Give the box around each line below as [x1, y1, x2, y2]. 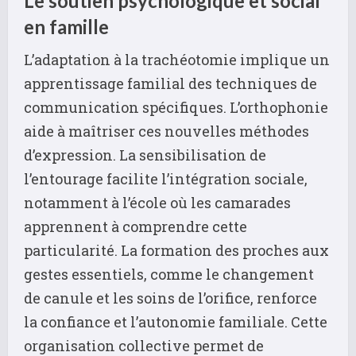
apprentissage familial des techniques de [24, 73, 317, 93]
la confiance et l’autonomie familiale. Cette [24, 311, 327, 331]
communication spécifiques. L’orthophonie [24, 97, 328, 117]
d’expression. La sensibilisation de [24, 145, 266, 164]
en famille [24, 14, 109, 38]
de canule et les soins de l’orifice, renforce [24, 288, 317, 308]
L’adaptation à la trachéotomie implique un [24, 49, 330, 69]
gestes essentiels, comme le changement [24, 264, 314, 284]
